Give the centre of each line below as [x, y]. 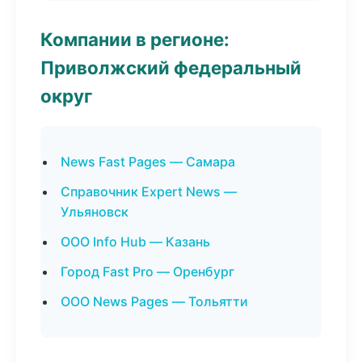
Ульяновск [95, 212]
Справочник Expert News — [149, 192]
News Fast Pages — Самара [148, 162]
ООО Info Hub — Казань [135, 242]
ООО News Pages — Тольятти [154, 301]
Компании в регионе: [135, 39]
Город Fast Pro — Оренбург [147, 271]
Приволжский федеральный [171, 67]
